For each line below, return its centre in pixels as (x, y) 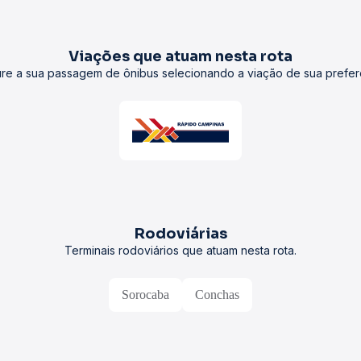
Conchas (217, 295)
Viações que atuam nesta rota (180, 56)
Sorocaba (145, 295)
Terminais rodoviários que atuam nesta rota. (180, 250)
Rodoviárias (180, 234)
